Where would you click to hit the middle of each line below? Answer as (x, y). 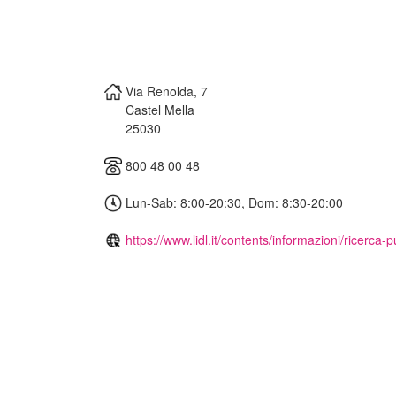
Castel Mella (160, 109)
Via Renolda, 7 (167, 91)
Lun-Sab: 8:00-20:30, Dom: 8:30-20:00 (232, 202)
